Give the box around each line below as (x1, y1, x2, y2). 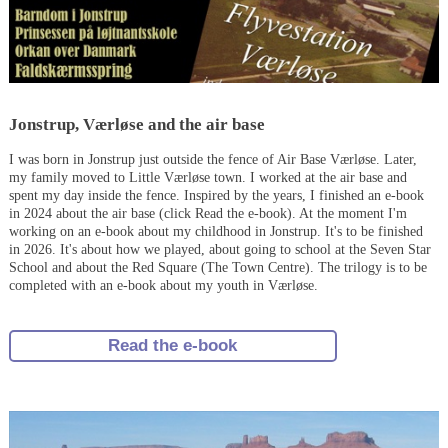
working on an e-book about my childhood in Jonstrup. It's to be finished (8, 223, 423, 239)
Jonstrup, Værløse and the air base (8, 114, 265, 135)
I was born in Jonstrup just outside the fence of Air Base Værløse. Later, (8, 151, 417, 167)
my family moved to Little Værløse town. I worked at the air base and (8, 169, 407, 185)
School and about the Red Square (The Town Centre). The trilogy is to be (8, 259, 427, 275)
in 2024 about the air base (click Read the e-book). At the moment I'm (8, 205, 407, 221)
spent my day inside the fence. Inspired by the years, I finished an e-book (8, 187, 424, 203)
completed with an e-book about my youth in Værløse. (8, 277, 318, 293)
